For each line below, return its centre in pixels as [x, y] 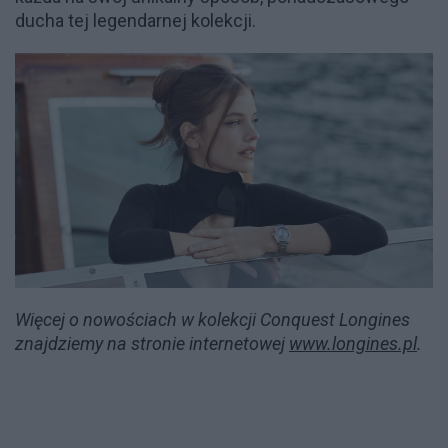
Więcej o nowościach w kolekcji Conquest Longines [212, 320]
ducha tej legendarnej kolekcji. [135, 21]
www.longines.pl [353, 344]
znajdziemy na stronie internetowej [152, 344]
